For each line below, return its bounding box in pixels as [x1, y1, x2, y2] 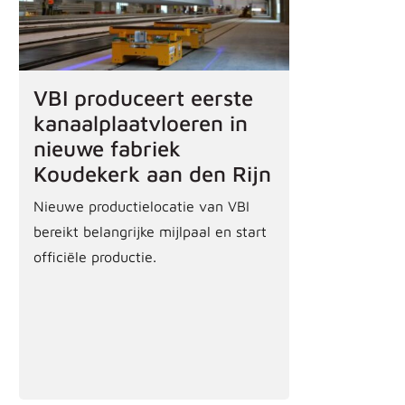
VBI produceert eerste [33, 84, 254, 110]
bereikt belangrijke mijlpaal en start [33, 222, 268, 240]
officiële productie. [33, 248, 157, 265]
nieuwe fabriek [33, 135, 182, 161]
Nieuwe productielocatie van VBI [33, 197, 250, 214]
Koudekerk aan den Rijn [33, 160, 272, 186]
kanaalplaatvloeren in [33, 109, 249, 136]
